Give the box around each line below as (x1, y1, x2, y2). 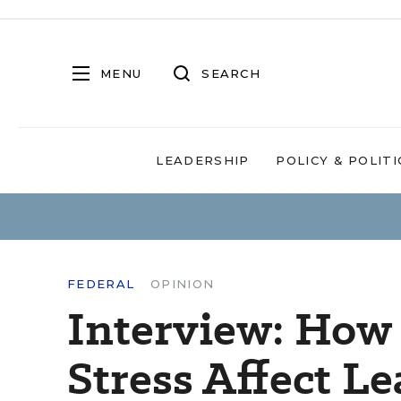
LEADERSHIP (156, 153, 250, 167)
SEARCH (201, 65, 260, 81)
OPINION (150, 277, 215, 291)
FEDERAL (67, 277, 135, 291)
